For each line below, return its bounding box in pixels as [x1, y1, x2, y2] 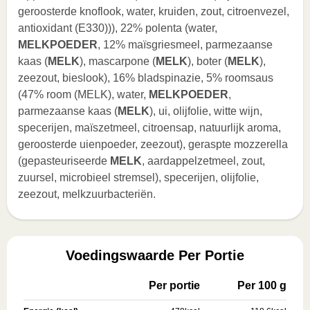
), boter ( [188, 55, 228, 67]
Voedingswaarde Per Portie [66, 248, 244, 263]
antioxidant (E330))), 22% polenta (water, [18, 22, 217, 34]
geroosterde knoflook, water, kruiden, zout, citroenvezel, [18, 6, 289, 17]
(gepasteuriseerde [18, 155, 110, 167]
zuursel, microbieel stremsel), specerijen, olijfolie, [18, 172, 259, 183]
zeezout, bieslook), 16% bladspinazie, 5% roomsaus [18, 72, 273, 84]
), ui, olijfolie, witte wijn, [149, 105, 262, 117]
